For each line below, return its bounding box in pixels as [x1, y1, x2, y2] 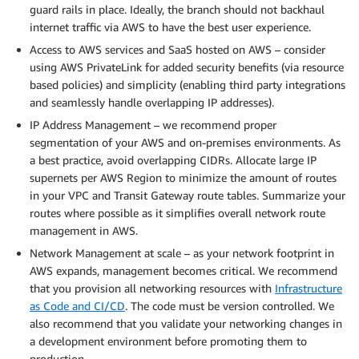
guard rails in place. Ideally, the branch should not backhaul [30, 2, 325, 17]
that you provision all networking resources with [30, 281, 275, 296]
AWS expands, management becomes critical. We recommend [30, 264, 337, 278]
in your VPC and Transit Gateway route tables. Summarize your [30, 188, 345, 203]
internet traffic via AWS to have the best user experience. [30, 20, 311, 34]
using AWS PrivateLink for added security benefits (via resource [30, 60, 344, 75]
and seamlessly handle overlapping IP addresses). [30, 95, 274, 110]
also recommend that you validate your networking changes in [30, 317, 342, 331]
